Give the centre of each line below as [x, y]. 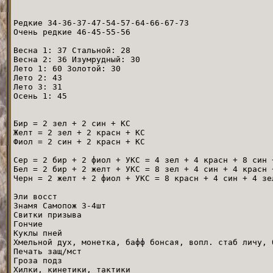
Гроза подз [38, 260]
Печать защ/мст [48, 251]
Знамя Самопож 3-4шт [60, 205]
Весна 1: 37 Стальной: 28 [72, 50]
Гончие [28, 224]
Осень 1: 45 [40, 96]
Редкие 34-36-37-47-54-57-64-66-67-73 [101, 23]
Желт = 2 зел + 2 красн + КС [79, 132]
